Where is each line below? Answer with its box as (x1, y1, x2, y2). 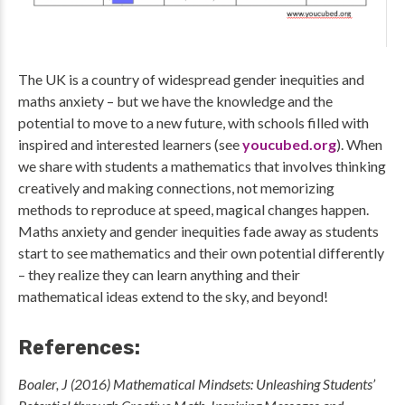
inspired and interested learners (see (18, 136, 242, 154)
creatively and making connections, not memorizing (18, 179, 334, 197)
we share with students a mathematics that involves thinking (18, 157, 386, 175)
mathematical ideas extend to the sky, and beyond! (18, 287, 328, 306)
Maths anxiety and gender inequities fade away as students (18, 222, 379, 240)
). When (336, 136, 382, 154)
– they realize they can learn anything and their (18, 266, 300, 284)
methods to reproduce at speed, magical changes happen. (18, 201, 369, 219)
